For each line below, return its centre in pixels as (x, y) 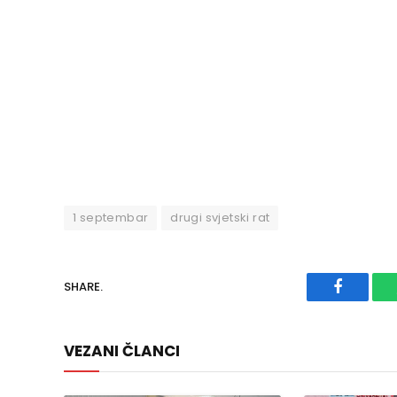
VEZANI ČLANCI (122, 350)
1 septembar (111, 217)
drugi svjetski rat (220, 217)
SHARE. (83, 287)
